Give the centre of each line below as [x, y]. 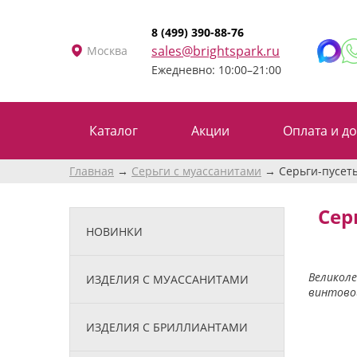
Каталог [114, 130]
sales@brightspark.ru [216, 51]
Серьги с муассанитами [196, 171]
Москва [107, 50]
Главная [92, 171]
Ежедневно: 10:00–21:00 [216, 69]
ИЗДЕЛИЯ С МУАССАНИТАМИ [167, 279]
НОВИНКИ [114, 231]
